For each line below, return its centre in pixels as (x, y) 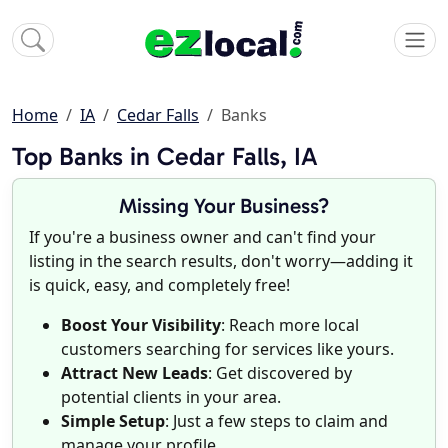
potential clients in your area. (171, 397)
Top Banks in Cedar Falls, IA (165, 157)
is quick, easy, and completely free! (159, 285)
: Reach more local (290, 325)
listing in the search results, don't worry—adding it (221, 261)
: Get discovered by (280, 373)
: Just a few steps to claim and (276, 421)
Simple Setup (113, 421)
